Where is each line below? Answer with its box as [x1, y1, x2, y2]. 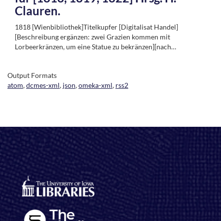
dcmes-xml [26, 80, 60, 89]
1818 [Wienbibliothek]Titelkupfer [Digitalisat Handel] [15, 22, 178, 31]
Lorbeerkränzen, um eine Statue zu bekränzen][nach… [15, 42, 176, 51]
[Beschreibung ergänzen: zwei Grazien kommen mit [15, 32, 170, 41]
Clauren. [15, 3, 60, 18]
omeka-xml [78, 80, 112, 89]
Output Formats [7, 71, 57, 79]
